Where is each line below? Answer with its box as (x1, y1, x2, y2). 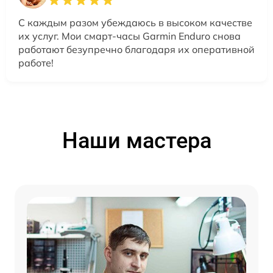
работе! (18, 57, 54, 69)
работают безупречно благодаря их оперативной (18, 43, 255, 56)
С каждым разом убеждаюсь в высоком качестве (18, 16, 252, 29)
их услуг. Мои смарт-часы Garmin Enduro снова (18, 30, 241, 43)
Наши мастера (62, 128, 211, 154)
